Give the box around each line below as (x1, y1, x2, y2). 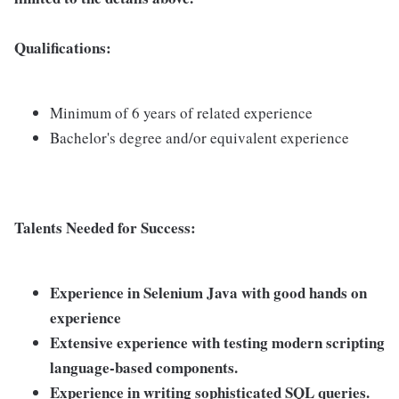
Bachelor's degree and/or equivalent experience (50, 127, 349, 148)
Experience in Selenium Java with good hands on (50, 281, 367, 304)
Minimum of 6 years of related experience (50, 102, 313, 123)
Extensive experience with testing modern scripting (50, 331, 385, 354)
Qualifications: (14, 37, 111, 59)
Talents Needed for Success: (14, 216, 196, 239)
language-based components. (50, 356, 238, 379)
